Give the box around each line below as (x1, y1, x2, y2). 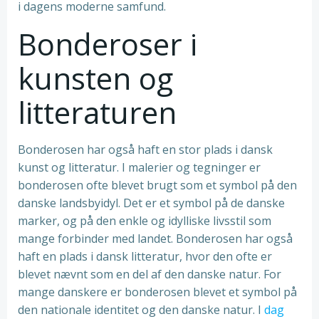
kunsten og (18, 58, 173, 98)
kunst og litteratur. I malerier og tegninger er (18, 159, 261, 175)
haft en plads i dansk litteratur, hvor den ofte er (18, 249, 272, 264)
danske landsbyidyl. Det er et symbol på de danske (18, 195, 285, 211)
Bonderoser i (18, 23, 197, 64)
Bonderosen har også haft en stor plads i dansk (18, 142, 273, 157)
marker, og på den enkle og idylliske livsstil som (18, 213, 271, 229)
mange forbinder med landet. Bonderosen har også (18, 231, 293, 246)
